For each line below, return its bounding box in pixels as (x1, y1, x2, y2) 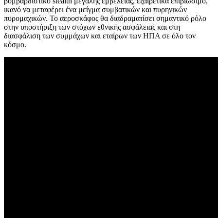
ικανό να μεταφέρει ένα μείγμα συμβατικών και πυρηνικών (4, 5, 187, 14)
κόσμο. (4, 40, 26, 49)
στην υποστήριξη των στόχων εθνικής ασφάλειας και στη (4, 23, 180, 32)
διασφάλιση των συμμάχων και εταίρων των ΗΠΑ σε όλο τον (4, 32, 196, 40)
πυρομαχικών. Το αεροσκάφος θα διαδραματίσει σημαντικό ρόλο (4, 14, 206, 23)
